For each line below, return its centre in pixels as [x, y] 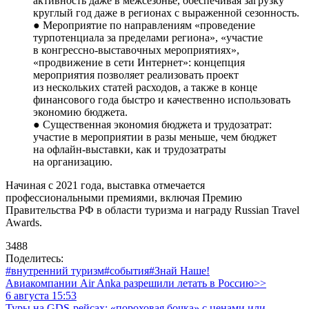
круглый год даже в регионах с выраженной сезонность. [166, 12]
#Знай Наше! [179, 270]
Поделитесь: [34, 258]
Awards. [24, 222]
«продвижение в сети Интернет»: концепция [139, 62]
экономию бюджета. [80, 112]
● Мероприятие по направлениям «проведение [144, 25]
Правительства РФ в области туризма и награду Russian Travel [152, 210]
